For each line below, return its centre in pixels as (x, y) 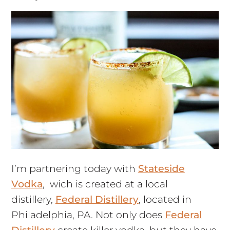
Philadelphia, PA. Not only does (88, 215)
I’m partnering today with (74, 169)
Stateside (161, 169)
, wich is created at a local (105, 184)
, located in (165, 200)
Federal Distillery (97, 200)
